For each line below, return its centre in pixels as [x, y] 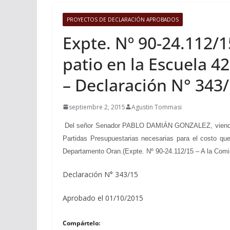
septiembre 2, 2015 [97, 107]
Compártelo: [81, 223]
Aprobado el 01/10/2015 [103, 198]
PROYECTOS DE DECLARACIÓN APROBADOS [123, 19]
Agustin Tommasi [157, 107]
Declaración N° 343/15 [100, 174]
